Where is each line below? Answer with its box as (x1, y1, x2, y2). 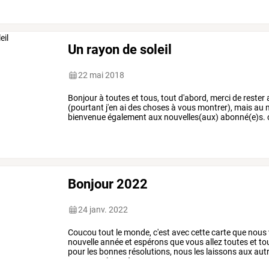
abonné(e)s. (219, 112, 266, 122)
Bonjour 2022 (68, 175, 148, 192)
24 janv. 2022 (78, 205, 128, 215)
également (106, 112, 147, 122)
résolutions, (127, 247, 172, 257)
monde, (122, 228, 152, 238)
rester (241, 93, 265, 103)
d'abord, (177, 93, 209, 103)
